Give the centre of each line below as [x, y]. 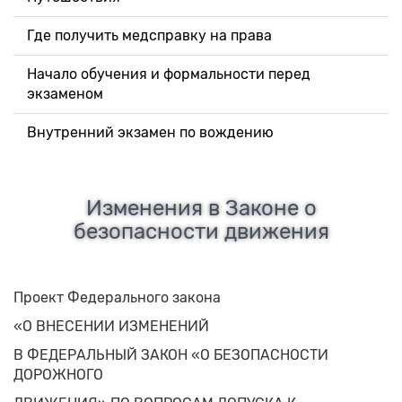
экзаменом [65, 94]
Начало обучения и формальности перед [169, 74]
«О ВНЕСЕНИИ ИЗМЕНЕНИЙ [111, 327]
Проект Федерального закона [117, 298]
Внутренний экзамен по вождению [150, 133]
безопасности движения [201, 232]
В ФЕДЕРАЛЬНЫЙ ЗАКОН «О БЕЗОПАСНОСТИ [171, 355]
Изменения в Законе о [201, 209]
